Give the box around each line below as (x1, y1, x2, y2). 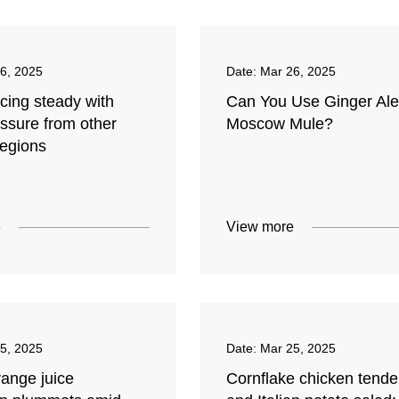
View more (225, 219, 294, 235)
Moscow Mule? (225, 115, 333, 134)
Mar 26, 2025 (259, 64, 336, 79)
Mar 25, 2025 (259, 341, 336, 356)
